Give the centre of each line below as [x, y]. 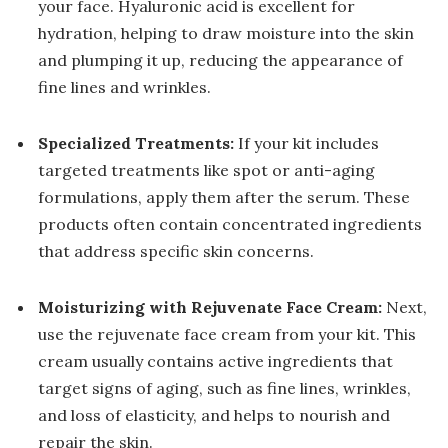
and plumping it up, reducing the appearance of [220, 60]
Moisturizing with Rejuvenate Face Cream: [210, 306]
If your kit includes [306, 142]
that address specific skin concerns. [176, 250]
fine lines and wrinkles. [124, 87]
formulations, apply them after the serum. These [224, 196]
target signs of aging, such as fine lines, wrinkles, [224, 387]
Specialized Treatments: [136, 142]
